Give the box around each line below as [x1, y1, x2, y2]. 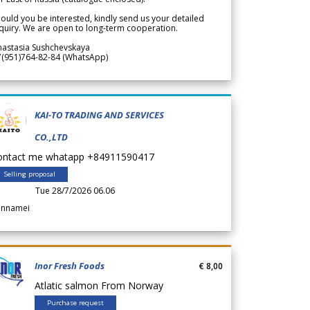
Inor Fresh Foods [35, 259, 104, 272]
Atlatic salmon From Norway [35, 278, 169, 292]
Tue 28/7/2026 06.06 [35, 184, 115, 197]
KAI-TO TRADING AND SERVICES [35, 108, 164, 121]
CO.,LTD [35, 130, 68, 143]
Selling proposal [4, 169, 55, 179]
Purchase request [47, 298, 104, 307]
